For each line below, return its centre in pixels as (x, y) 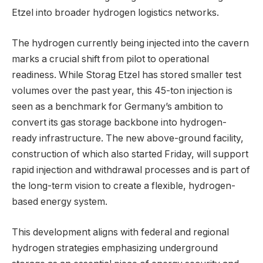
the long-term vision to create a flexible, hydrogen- (124, 186)
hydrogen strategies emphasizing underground (115, 248)
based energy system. (60, 201)
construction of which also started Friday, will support (130, 154)
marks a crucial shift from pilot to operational (110, 59)
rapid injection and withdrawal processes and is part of (131, 170)
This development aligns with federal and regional (120, 232)
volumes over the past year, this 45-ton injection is (122, 90)
